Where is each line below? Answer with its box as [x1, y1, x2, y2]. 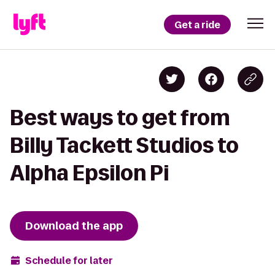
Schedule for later [25, 254, 113, 267]
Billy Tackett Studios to [10, 134, 239, 157]
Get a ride [174, 18, 220, 31]
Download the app [25, 219, 123, 233]
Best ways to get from [10, 106, 230, 129]
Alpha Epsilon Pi [10, 161, 169, 184]
